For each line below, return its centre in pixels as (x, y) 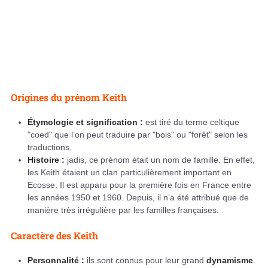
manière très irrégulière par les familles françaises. (123, 210)
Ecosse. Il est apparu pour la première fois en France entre (139, 185)
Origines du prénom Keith (69, 98)
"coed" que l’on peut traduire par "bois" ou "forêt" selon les (138, 135)
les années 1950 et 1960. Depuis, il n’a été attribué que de (138, 198)
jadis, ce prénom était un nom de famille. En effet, (160, 160)
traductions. (50, 147)
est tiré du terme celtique (192, 122)
